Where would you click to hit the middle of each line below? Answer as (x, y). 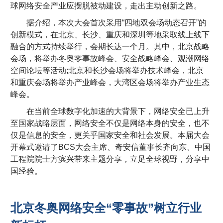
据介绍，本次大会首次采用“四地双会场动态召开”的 (109, 23)
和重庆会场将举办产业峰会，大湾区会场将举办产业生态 (110, 83)
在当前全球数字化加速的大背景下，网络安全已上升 (110, 111)
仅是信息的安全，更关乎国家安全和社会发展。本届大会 (110, 135)
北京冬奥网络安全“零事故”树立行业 (106, 208)
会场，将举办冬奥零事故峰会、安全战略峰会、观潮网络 (110, 59)
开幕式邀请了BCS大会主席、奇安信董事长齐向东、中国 (111, 147)
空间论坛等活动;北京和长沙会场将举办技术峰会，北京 (107, 71)
